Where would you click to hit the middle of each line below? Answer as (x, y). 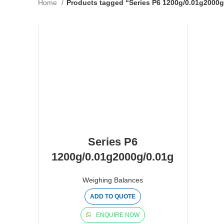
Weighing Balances (112, 180)
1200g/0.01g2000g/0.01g (113, 157)
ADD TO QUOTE (112, 196)
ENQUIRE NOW (117, 215)
